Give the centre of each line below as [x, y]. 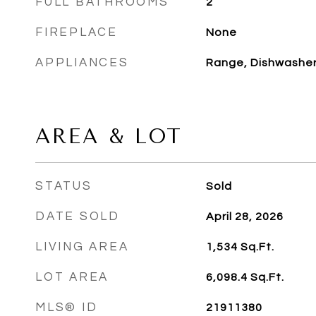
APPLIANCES [82, 63]
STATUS [64, 186]
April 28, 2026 [244, 217]
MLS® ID [67, 308]
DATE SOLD [78, 217]
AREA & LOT [109, 136]
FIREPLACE [77, 32]
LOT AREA [72, 277]
